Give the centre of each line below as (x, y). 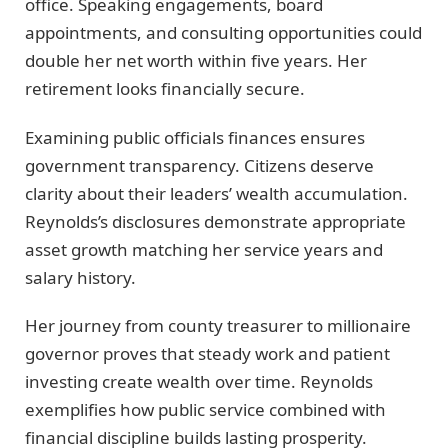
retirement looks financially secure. (165, 89)
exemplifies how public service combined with (205, 410)
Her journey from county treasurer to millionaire (218, 326)
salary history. (80, 277)
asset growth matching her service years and (204, 249)
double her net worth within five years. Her (196, 61)
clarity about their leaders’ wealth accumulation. (216, 193)
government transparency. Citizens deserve (199, 165)
